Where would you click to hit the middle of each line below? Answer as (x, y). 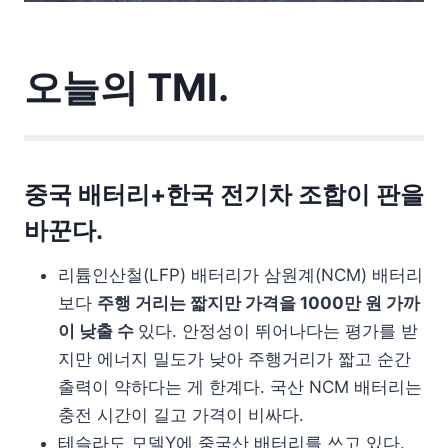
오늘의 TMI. (126, 87)
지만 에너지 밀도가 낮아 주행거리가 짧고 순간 (234, 359)
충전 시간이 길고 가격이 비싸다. (181, 415)
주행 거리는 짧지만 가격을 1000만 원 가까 (258, 303)
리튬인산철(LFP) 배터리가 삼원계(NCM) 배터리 (240, 275)
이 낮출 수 (98, 331)
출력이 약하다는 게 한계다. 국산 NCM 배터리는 (240, 387)
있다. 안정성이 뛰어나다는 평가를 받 (278, 331)
